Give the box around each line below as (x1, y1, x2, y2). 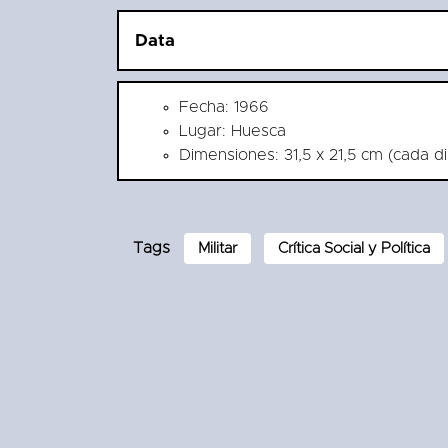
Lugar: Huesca (179, 122, 286, 139)
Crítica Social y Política (278, 240, 430, 256)
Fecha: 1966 (179, 98, 269, 115)
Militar (198, 240, 237, 256)
